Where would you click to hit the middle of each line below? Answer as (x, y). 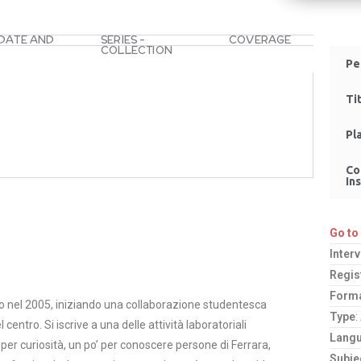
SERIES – (123, 40)
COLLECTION (137, 50)
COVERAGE (260, 40)
